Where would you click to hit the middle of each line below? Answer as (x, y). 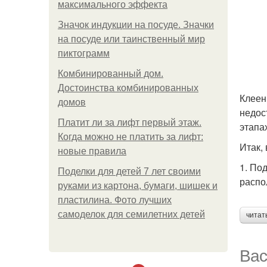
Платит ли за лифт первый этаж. (130, 122)
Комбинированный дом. (111, 74)
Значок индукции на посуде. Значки (136, 25)
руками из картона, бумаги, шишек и (138, 186)
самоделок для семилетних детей (131, 214)
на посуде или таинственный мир (131, 39)
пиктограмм (84, 53)
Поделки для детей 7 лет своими (129, 171)
